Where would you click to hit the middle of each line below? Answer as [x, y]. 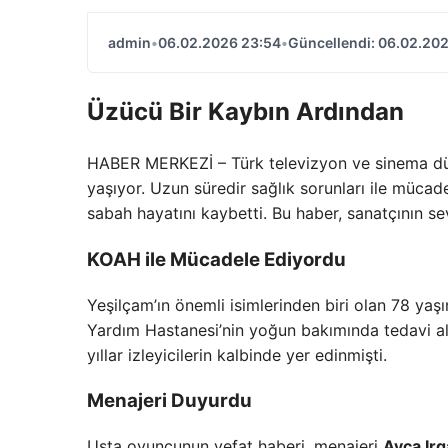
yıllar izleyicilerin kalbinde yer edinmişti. [237, 354]
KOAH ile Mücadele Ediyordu [216, 259]
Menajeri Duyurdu [169, 401]
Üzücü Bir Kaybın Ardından [245, 112]
